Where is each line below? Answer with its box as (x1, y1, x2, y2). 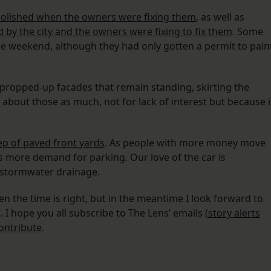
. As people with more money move (105, 136, 266, 150)
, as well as (196, 10, 244, 24)
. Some (232, 25, 263, 39)
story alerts (208, 206, 260, 220)
